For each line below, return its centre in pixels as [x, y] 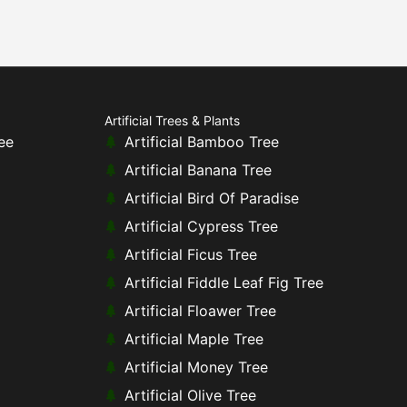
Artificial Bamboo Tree [202, 142]
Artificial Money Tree [197, 367]
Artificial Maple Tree [194, 339]
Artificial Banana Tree [199, 170]
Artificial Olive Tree [191, 396]
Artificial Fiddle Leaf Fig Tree [224, 283]
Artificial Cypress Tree [202, 227]
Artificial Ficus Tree [191, 255]
